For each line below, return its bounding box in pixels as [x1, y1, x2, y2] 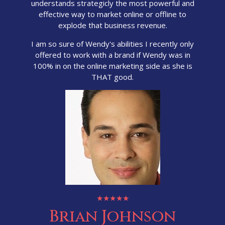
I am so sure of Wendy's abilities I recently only [31, 39, 194, 49]
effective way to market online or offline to [39, 9, 187, 20]
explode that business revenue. [58, 20, 167, 31]
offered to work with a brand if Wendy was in [35, 50, 190, 60]
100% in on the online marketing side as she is [33, 61, 192, 71]
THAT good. [91, 72, 134, 82]
